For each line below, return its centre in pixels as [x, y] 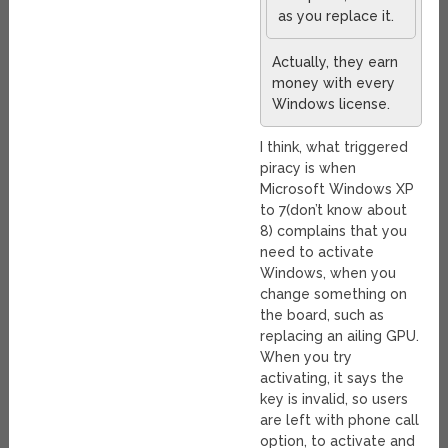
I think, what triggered [334, 146]
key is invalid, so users [334, 398]
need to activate [317, 251]
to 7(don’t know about [334, 209]
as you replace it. [336, 15]
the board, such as [322, 314]
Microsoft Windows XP [337, 188]
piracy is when [308, 167]
